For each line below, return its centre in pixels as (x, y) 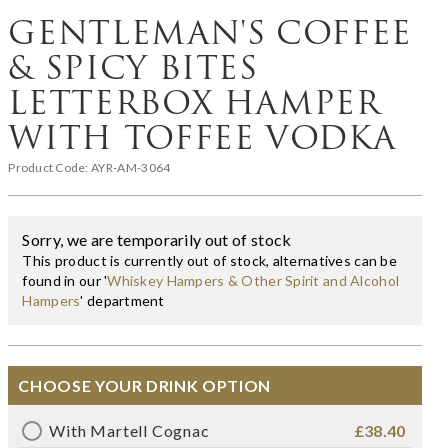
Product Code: (49, 167)
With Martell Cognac (129, 430)
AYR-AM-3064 (130, 167)
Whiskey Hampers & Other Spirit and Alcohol (253, 280)
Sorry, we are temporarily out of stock (157, 239)
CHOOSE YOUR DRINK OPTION (144, 385)
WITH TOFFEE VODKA (202, 137)
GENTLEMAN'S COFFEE (210, 32)
